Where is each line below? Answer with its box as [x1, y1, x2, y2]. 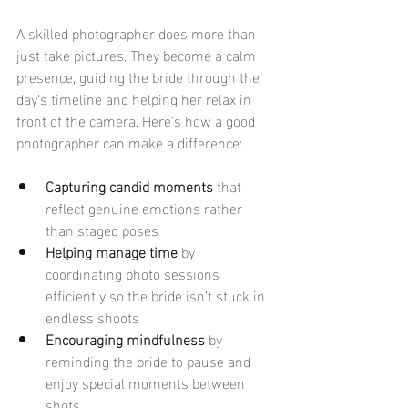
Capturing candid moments [46, 172, 213, 199]
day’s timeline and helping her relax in [16, 85, 255, 111]
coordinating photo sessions [46, 260, 223, 286]
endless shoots [46, 303, 139, 330]
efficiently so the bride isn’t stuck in [46, 281, 269, 308]
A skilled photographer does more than [16, 19, 260, 46]
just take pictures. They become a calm [16, 41, 260, 67]
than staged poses [46, 216, 158, 242]
